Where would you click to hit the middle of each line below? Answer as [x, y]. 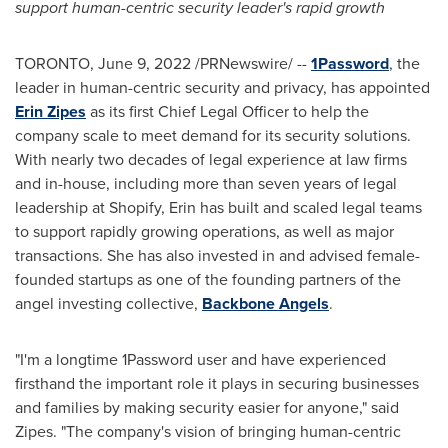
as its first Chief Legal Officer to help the [227, 111]
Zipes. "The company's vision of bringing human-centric [208, 431]
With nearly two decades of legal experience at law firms [211, 159]
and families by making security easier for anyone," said [207, 407]
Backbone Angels [265, 303]
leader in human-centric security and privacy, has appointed [222, 87]
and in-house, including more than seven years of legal [206, 183]
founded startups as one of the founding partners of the [208, 279]
